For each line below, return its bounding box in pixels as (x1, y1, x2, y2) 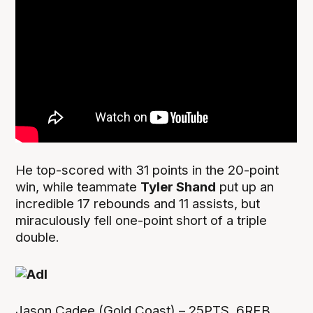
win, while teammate (15, 178, 141, 195)
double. (15, 228, 60, 245)
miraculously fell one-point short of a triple (15, 212, 268, 228)
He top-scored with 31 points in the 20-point (15, 161, 279, 178)
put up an (216, 178, 275, 195)
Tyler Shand (140, 178, 217, 195)
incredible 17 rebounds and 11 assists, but (15, 195, 261, 212)
